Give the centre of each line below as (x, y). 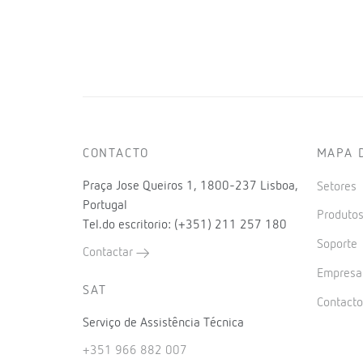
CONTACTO (116, 154)
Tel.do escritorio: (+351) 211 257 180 (185, 225)
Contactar (109, 252)
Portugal (105, 205)
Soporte (338, 245)
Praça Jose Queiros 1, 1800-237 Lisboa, (190, 186)
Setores (338, 187)
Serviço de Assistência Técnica (163, 323)
